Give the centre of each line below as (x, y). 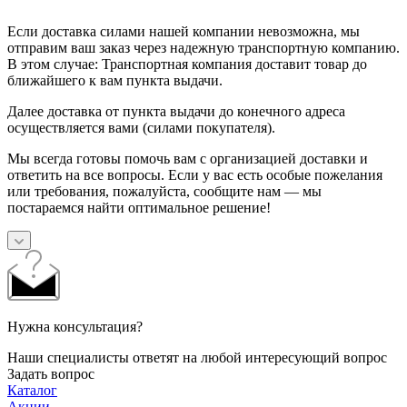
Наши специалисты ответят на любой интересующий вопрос (197, 358)
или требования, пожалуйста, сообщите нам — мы (164, 192)
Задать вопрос (51, 374)
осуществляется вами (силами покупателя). (141, 128)
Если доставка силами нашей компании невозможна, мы (184, 32)
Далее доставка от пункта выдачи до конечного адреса (176, 112)
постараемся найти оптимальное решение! (139, 208)
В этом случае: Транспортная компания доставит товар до (187, 65)
